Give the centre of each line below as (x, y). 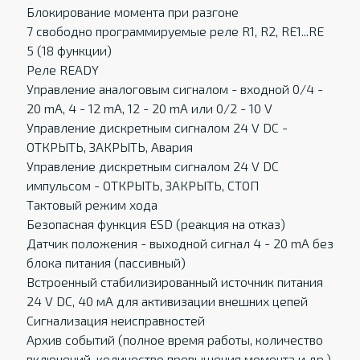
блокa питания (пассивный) (106, 262)
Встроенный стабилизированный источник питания (174, 282)
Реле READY (62, 70)
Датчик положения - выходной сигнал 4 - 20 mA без (180, 243)
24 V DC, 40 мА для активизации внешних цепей (167, 301)
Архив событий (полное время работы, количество (174, 340)
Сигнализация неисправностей (115, 320)
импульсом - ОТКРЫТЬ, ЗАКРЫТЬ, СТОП (142, 185)
